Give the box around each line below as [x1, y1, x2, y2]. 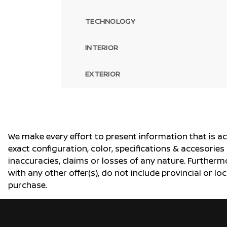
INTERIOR [85, 43, 119, 52]
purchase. [8, 179, 47, 191]
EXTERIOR [85, 69, 121, 79]
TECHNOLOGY [85, 16, 135, 26]
